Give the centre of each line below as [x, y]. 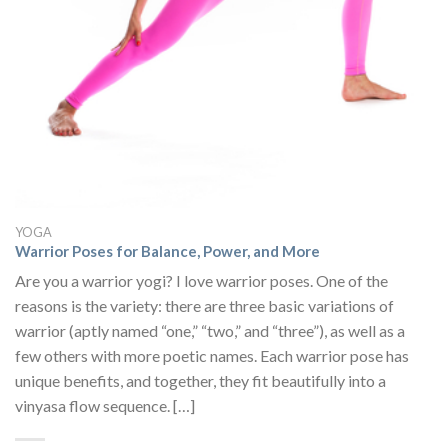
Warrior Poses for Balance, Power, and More [167, 251]
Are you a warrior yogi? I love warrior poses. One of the [201, 280]
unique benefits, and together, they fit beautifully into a [200, 380]
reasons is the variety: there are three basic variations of [204, 305]
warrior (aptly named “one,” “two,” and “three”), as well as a [210, 330]
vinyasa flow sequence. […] [105, 405]
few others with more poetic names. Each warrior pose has [212, 355]
